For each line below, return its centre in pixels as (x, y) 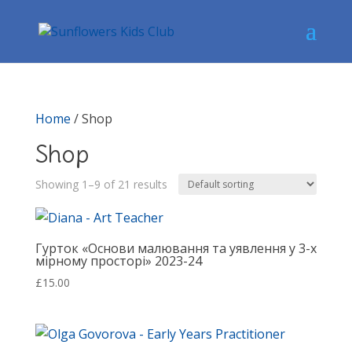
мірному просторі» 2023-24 (118, 261)
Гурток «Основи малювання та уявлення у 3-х (176, 248)
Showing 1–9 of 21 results (101, 184)
